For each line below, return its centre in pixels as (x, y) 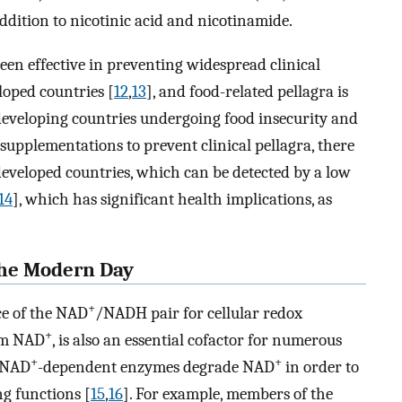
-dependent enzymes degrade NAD (156, 367)
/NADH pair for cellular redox (199, 314)
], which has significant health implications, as (172, 199)
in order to (320, 367)
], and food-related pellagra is (247, 91)
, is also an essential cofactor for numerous (197, 341)
